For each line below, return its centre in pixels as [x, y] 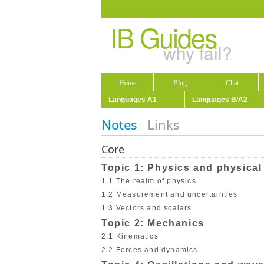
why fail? [198, 52]
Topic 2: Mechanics [153, 223]
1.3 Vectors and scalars [147, 208]
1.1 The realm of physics [149, 181]
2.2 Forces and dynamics [150, 250]
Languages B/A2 [220, 100]
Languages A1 [133, 100]
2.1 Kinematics [130, 237]
